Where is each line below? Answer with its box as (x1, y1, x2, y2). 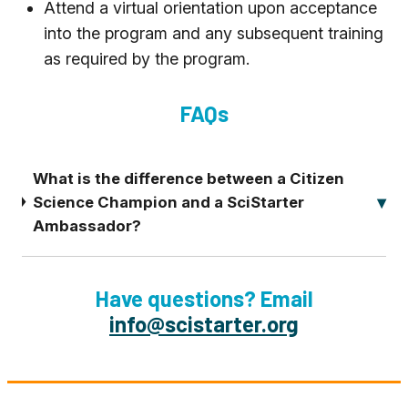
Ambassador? (32, 216, 141, 235)
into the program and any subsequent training (44, 23, 383, 43)
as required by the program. (44, 48, 250, 68)
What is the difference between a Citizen (32, 168, 344, 188)
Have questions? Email (95, 284, 313, 311)
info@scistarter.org (109, 310, 299, 337)
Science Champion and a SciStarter (32, 192, 304, 211)
